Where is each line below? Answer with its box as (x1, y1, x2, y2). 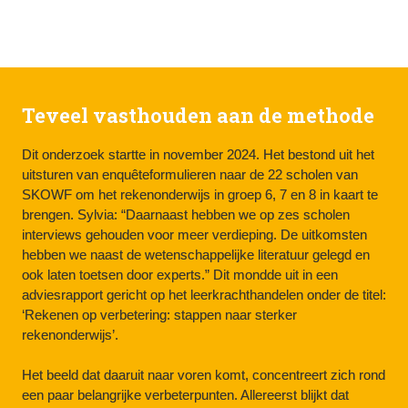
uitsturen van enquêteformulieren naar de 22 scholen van (22, 167, 358, 183)
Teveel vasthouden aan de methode (22, 101, 374, 128)
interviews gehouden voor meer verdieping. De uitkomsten (22, 227, 367, 243)
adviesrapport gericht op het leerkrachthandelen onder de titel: (22, 287, 386, 303)
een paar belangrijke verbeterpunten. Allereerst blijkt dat (22, 387, 349, 403)
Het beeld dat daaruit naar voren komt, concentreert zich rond (22, 367, 385, 383)
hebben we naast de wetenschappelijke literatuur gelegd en (22, 247, 370, 263)
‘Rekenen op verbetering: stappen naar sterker (22, 307, 297, 323)
